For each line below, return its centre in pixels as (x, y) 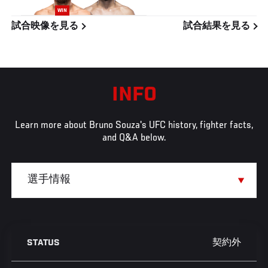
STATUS (44, 243)
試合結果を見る (217, 26)
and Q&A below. (134, 138)
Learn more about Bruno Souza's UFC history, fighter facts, (134, 125)
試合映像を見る (46, 26)
